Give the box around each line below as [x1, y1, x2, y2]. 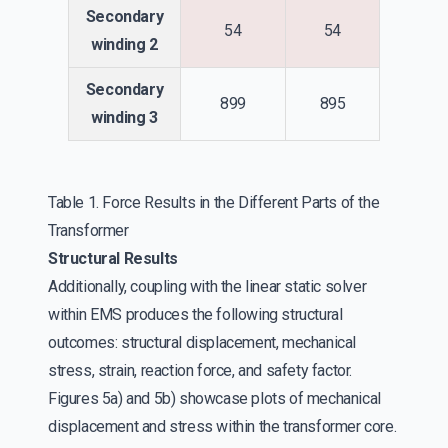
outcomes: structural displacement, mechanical [48, 332, 357, 352]
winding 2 [91, 34, 158, 54]
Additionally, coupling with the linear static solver [48, 276, 367, 296]
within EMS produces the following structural [48, 304, 343, 324]
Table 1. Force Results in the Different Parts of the [48, 192, 380, 212]
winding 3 [91, 107, 158, 127]
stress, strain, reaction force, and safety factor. [48, 360, 353, 380]
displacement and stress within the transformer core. [48, 416, 397, 436]
